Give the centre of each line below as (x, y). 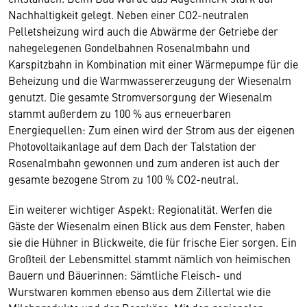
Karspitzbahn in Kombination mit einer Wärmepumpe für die (153, 64)
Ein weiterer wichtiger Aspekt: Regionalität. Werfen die (140, 209)
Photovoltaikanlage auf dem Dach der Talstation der (132, 146)
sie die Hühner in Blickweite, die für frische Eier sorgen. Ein (152, 242)
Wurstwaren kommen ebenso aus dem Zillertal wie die (139, 291)
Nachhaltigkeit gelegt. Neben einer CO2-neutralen (128, 14)
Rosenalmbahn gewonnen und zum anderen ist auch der (144, 162)
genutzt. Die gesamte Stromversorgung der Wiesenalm (140, 97)
